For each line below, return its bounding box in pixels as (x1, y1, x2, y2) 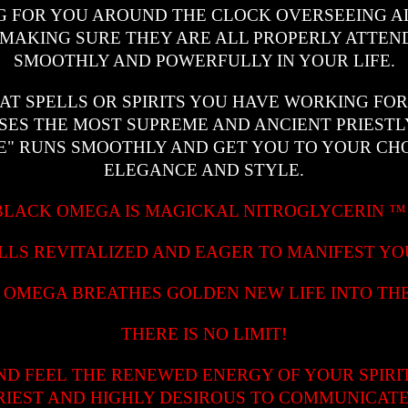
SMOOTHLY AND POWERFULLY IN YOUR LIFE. (13, 50, 395, 70)
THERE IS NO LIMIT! (121, 323, 287, 343)
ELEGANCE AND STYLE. (104, 159, 304, 179)
